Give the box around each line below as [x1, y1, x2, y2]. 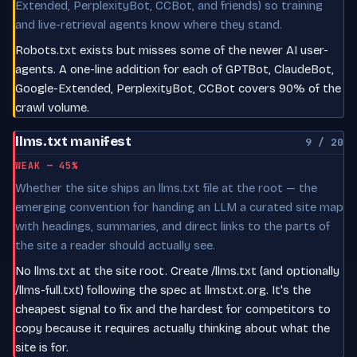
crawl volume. [15, 100, 89, 115]
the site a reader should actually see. [15, 237, 215, 253]
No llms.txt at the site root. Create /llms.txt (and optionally [15, 263, 339, 278]
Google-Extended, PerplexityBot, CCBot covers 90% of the [15, 80, 341, 96]
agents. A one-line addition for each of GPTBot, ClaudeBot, [15, 61, 334, 76]
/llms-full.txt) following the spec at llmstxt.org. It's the [15, 282, 311, 297]
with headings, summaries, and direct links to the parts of [15, 218, 330, 233]
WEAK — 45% [15, 159, 79, 171]
